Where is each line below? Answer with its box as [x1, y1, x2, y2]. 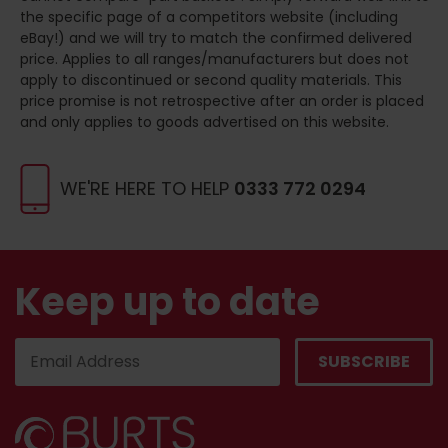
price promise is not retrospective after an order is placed [20, 91, 424, 112]
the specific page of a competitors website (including [20, 7, 398, 28]
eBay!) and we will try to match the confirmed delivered [20, 28, 412, 49]
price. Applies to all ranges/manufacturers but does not [20, 49, 409, 70]
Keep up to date [15, 275, 320, 329]
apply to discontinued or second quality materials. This [20, 70, 402, 91]
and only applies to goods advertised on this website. [20, 112, 389, 133]
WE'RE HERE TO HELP [60, 176, 234, 202]
